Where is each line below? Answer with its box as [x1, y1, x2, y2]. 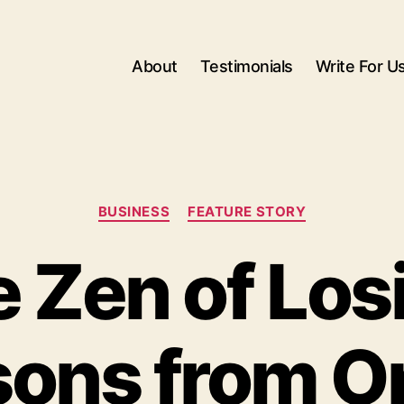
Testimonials [199, 56, 293, 76]
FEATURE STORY [188, 203, 307, 220]
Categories [201, 194, 282, 213]
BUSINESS [97, 203, 170, 220]
